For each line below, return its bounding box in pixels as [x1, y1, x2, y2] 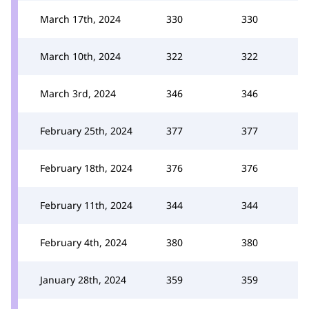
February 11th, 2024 [40, 198, 132, 212]
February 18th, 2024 [40, 161, 132, 175]
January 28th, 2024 [40, 272, 126, 286]
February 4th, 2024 [40, 235, 127, 249]
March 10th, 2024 [40, 49, 121, 63]
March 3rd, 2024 [40, 86, 116, 100]
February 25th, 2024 [40, 123, 132, 137]
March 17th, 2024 [40, 12, 121, 26]
